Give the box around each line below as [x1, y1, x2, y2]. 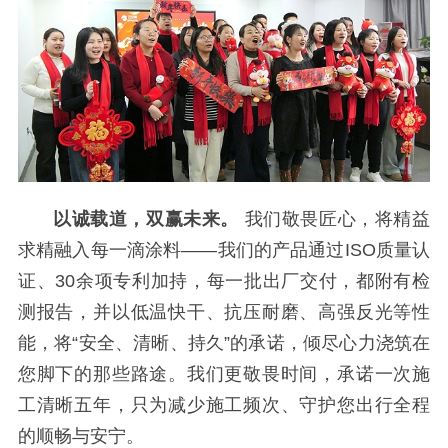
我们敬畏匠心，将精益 [239, 208, 431, 229]
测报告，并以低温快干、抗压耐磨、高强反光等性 [17, 301, 431, 322]
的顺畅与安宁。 [17, 425, 144, 446]
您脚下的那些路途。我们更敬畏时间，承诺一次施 [17, 363, 431, 384]
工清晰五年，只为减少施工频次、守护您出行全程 [17, 394, 431, 415]
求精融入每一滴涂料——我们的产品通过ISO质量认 [17, 239, 431, 260]
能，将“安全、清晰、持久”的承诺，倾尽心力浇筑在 [17, 332, 431, 353]
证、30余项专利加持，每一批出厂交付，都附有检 [17, 270, 431, 291]
